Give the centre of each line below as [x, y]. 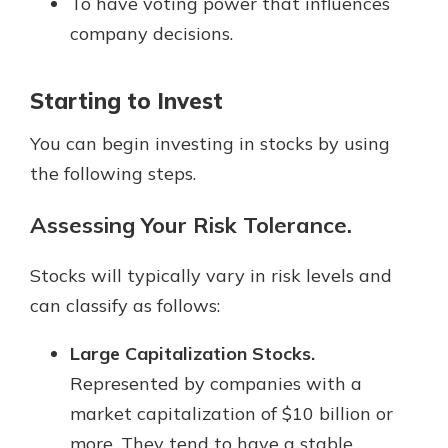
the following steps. [113, 173]
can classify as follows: [125, 305]
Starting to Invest [126, 101]
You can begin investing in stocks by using [210, 143]
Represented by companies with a [216, 383]
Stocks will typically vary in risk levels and [211, 275]
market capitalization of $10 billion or [231, 413]
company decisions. [151, 34]
